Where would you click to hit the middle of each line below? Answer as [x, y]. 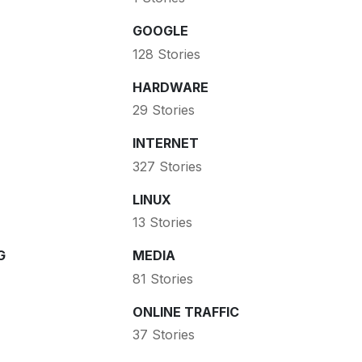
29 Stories [163, 110]
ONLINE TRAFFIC [185, 311]
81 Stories [162, 278]
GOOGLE [160, 31]
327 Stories [167, 166]
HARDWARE [170, 87]
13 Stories [162, 223]
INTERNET [165, 143]
